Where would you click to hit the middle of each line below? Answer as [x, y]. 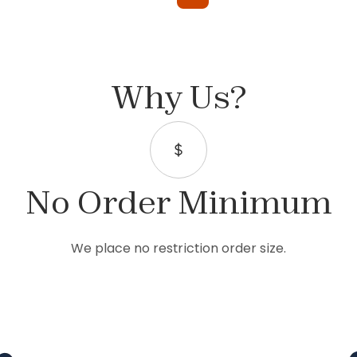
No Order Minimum [178, 202]
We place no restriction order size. [178, 248]
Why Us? [178, 96]
